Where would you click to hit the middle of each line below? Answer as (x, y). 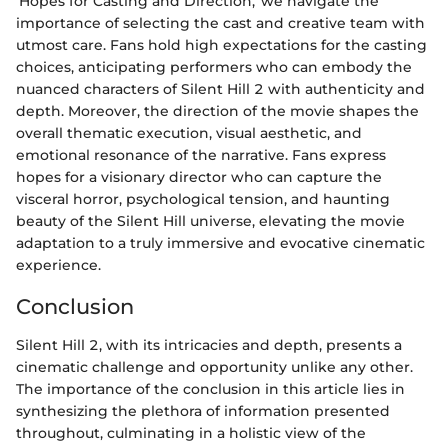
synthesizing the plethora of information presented (203, 410)
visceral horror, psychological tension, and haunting (203, 199)
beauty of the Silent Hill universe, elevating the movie (210, 221)
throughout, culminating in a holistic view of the (191, 432)
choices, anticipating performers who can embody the (214, 67)
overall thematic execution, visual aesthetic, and (189, 133)
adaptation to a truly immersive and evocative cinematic (220, 243)
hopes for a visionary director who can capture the (199, 177)
